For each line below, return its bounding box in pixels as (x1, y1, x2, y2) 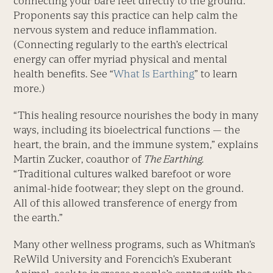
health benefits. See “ (13, 67, 114, 80)
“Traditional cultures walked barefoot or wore (13, 167, 232, 180)
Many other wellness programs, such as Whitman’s (13, 238, 256, 250)
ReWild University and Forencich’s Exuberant (13, 252, 232, 265)
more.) (13, 82, 46, 94)
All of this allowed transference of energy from (13, 196, 238, 209)
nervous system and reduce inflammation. (13, 23, 218, 36)
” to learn (194, 67, 238, 80)
